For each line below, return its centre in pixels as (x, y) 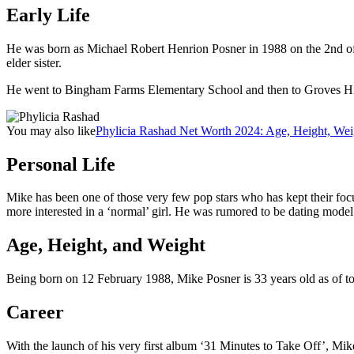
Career (35, 313)
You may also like (51, 130)
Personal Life (61, 164)
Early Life (48, 15)
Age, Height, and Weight (106, 245)
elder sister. (34, 62)
